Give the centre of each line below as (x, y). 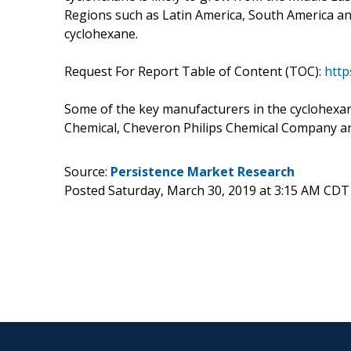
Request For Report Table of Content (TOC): (194, 71)
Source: (87, 171)
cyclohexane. (101, 33)
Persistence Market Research (203, 171)
